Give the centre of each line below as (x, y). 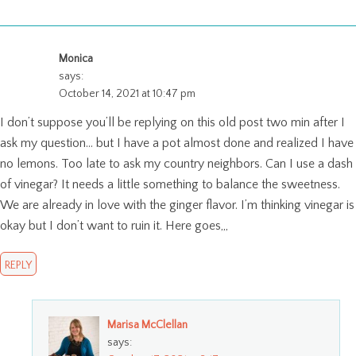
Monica (76, 59)
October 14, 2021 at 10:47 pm (127, 94)
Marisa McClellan (147, 325)
